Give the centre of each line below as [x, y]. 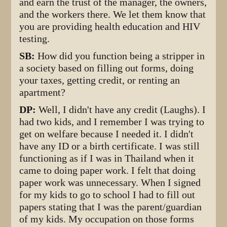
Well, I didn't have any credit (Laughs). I [122, 109]
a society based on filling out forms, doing [107, 68]
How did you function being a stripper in [121, 56]
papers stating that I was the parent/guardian [111, 207]
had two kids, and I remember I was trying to [112, 122]
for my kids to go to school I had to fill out [107, 195]
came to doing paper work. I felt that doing [108, 170]
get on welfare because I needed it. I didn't [107, 134]
